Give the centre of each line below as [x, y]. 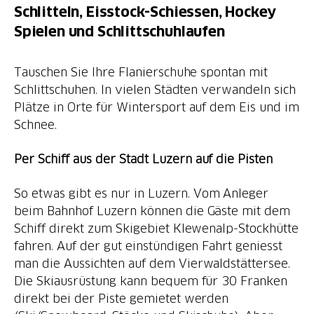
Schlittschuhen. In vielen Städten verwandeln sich [155, 89]
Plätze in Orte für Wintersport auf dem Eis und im [157, 107]
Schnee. [35, 124]
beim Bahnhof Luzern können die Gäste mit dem [152, 211]
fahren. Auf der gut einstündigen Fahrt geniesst [149, 246]
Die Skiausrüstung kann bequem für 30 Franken [151, 281]
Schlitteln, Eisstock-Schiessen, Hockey [145, 12]
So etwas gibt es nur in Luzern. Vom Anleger [142, 193]
